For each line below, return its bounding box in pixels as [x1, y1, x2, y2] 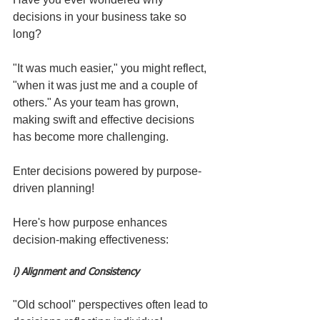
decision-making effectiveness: [13, 233, 169, 246]
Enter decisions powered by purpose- [13, 164, 201, 177]
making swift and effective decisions [13, 113, 197, 126]
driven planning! [13, 181, 94, 194]
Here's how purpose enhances [13, 216, 170, 229]
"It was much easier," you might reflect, [13, 61, 209, 74]
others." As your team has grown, [13, 96, 181, 109]
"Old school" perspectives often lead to [13, 298, 211, 311]
